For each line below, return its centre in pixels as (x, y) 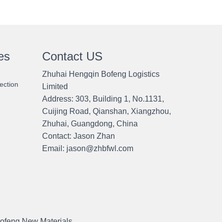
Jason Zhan (94, 136)
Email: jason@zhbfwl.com (87, 148)
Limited (55, 86)
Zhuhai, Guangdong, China (90, 124)
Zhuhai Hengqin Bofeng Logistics (101, 74)
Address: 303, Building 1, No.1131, (103, 99)
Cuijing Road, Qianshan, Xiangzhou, (106, 111)
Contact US (72, 56)
